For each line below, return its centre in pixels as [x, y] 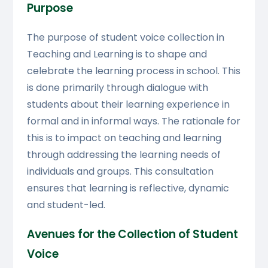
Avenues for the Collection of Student [132, 234]
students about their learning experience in [128, 104]
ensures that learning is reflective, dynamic [128, 188]
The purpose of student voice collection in [125, 37]
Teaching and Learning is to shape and [117, 54]
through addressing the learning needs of [124, 154]
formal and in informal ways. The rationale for [133, 121]
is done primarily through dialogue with [117, 87]
